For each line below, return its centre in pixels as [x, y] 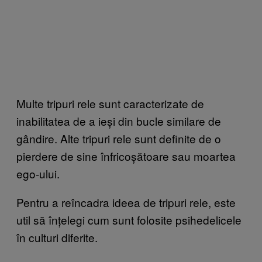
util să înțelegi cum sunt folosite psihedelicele [129, 219]
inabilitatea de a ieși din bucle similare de [119, 120]
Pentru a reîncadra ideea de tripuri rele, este [126, 202]
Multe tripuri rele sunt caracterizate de [110, 103]
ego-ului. [38, 173]
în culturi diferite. [57, 237]
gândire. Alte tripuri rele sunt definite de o [119, 138]
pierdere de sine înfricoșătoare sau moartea [126, 156]
